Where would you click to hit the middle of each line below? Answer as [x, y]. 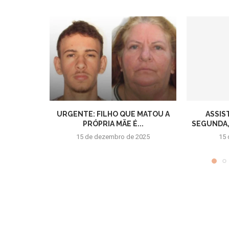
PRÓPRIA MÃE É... [113, 124]
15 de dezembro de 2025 [113, 137]
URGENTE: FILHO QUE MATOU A [113, 114]
